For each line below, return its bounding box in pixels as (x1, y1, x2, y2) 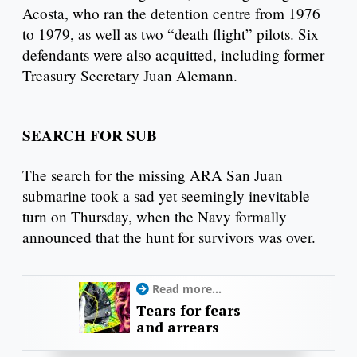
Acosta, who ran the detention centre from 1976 (22, 2, 320, 23)
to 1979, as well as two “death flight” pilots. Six (22, 23, 319, 44)
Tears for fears (136, 300, 241, 320)
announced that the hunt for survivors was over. (22, 227, 316, 248)
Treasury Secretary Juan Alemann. (22, 65, 237, 85)
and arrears (136, 317, 219, 337)
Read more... (152, 281, 222, 297)
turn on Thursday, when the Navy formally (22, 206, 287, 227)
